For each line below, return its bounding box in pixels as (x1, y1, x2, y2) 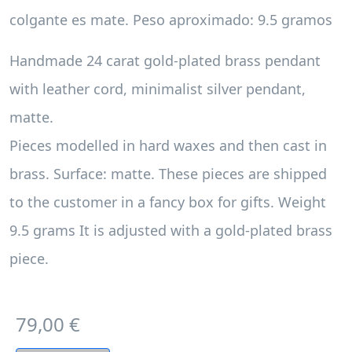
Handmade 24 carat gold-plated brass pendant (9, 51, 321, 70)
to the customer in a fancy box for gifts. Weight (9, 192, 326, 211)
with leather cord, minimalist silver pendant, (9, 79, 306, 98)
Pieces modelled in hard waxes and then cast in (9, 136, 327, 155)
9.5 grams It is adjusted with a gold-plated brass (9, 221, 332, 240)
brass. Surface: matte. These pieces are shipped (9, 164, 327, 183)
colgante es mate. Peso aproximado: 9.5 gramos (9, 10, 332, 29)
